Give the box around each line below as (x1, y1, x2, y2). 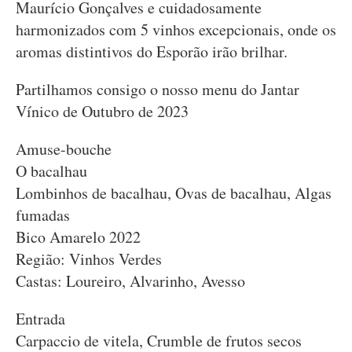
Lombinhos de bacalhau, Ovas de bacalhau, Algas (16, 182, 332, 203)
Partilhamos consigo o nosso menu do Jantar (16, 79, 299, 100)
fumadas (16, 204, 70, 225)
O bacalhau (16, 160, 87, 181)
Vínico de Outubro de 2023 (16, 101, 189, 122)
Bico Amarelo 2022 (16, 226, 141, 247)
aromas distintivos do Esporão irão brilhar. (16, 41, 288, 62)
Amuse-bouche (16, 138, 112, 159)
